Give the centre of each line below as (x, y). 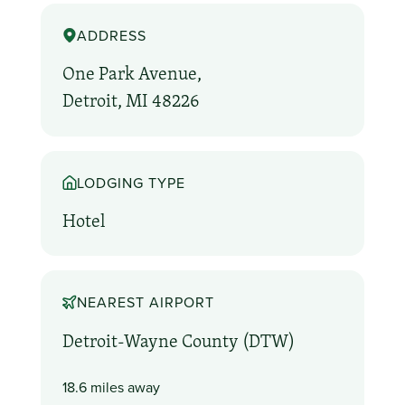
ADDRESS (112, 36)
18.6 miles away (111, 386)
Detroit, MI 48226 (131, 101)
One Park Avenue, (132, 74)
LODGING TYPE (132, 182)
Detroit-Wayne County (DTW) (178, 340)
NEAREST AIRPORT (146, 302)
